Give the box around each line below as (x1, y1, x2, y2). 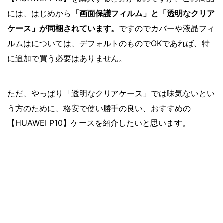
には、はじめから (7, 8, 71, 18)
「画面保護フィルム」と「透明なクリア (71, 8, 215, 18)
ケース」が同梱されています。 (7, 23, 119, 33)
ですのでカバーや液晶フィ (119, 23, 215, 33)
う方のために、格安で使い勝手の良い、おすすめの (7, 103, 191, 113)
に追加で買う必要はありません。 (7, 53, 127, 63)
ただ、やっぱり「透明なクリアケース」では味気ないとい (7, 88, 215, 98)
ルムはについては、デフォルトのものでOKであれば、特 (7, 38, 210, 48)
